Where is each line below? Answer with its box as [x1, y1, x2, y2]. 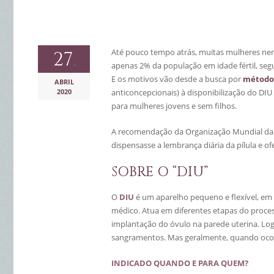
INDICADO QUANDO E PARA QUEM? [111, 257, 248, 268]
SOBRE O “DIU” [111, 163, 208, 181]
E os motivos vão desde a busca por [111, 73, 243, 84]
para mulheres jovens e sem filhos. [111, 100, 237, 111]
